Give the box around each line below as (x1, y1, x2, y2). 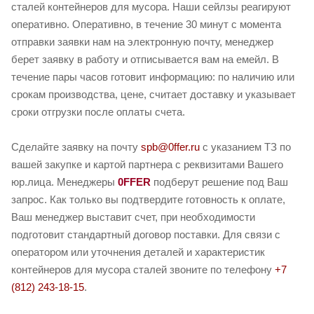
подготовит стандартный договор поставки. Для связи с (11, 228, 280, 241)
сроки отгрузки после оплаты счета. (11, 106, 185, 118)
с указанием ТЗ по (200, 141, 291, 153)
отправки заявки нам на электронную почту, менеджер (11, 36, 273, 48)
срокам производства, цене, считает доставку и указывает (11, 88, 296, 101)
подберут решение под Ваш (151, 176, 288, 189)
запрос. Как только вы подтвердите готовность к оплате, (11, 193, 285, 206)
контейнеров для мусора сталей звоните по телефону (11, 264, 275, 276)
